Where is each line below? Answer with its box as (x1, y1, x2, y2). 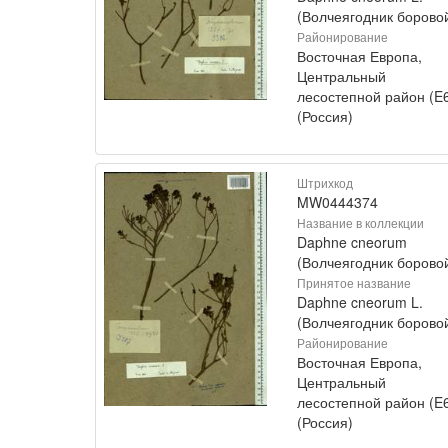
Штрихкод (297, 173, 353, 191)
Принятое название (297, 273, 411, 291)
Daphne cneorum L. (297, 291, 423, 312)
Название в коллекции (297, 213, 424, 231)
